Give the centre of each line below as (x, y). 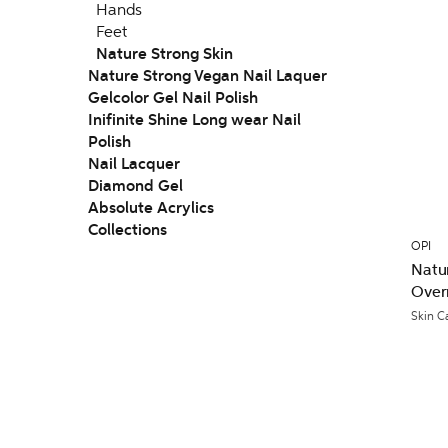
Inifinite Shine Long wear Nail (194, 120)
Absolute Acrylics (151, 208)
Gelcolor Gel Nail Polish (173, 98)
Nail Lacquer (134, 164)
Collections (127, 230)
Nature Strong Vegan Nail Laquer (207, 76)
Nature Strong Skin (164, 54)
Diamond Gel (135, 186)
